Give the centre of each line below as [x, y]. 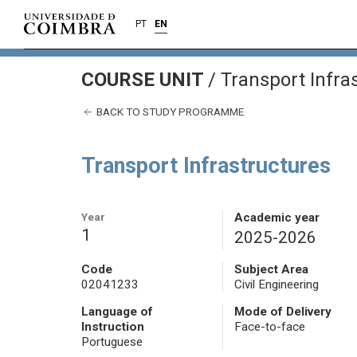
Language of [117, 312]
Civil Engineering [276, 285]
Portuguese [112, 342]
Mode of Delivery [282, 312]
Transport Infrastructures [206, 166]
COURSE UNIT [145, 80]
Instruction [113, 327]
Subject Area [271, 270]
